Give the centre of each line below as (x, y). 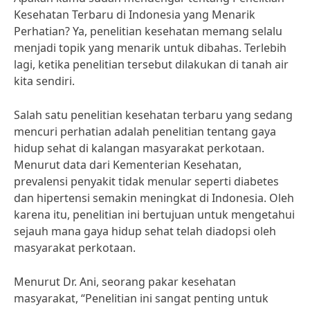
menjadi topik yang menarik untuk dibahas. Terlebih (150, 48)
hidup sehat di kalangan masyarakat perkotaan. (139, 148)
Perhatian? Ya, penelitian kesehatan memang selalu (148, 31)
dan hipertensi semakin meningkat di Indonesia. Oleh (154, 198)
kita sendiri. (44, 81)
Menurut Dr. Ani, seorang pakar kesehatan (125, 282)
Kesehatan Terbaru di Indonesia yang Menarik (135, 15)
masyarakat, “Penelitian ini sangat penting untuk (141, 298)
